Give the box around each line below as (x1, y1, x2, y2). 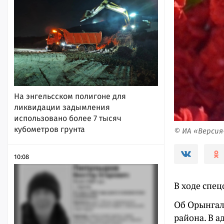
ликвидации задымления (14, 102, 110, 112)
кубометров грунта (14, 124, 85, 134)
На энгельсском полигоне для (14, 91, 126, 101)
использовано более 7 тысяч (14, 113, 121, 123)
